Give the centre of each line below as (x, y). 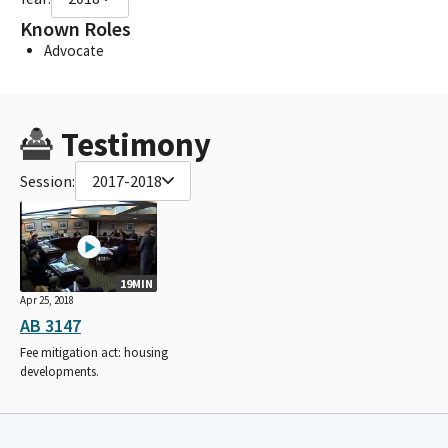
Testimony (135, 144)
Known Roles (75, 28)
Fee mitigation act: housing (94, 353)
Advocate (74, 50)
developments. (59, 372)
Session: (47, 180)
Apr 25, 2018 (47, 300)
